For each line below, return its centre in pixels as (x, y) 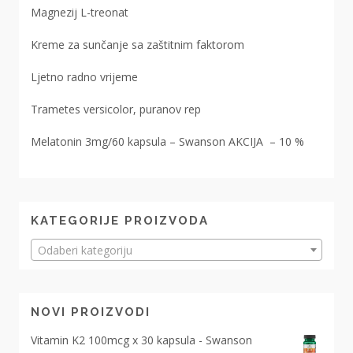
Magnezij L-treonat (79, 12)
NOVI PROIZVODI (90, 312)
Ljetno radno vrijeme (84, 76)
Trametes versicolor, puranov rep (115, 109)
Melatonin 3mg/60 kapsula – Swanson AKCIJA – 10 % (169, 141)
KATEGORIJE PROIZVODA (119, 220)
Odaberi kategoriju (85, 250)
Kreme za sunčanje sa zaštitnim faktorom (137, 44)
